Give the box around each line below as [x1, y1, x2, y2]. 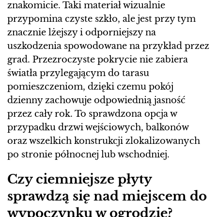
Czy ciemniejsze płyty [7, 171, 152, 187]
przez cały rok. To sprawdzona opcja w [7, 108, 177, 120]
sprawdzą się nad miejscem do [7, 188, 207, 204]
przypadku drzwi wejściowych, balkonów [7, 122, 188, 133]
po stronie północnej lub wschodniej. [7, 149, 170, 160]
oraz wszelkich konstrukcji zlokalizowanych [7, 136, 200, 147]
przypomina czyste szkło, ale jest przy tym [7, 14, 196, 25]
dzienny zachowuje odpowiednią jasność [7, 95, 186, 106]
